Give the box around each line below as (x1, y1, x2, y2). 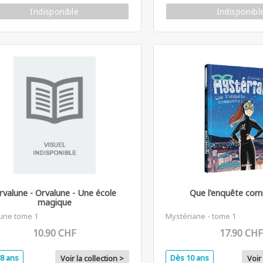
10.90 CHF (33, 226, 76, 240)
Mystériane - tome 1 (166, 210, 237, 221)
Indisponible (30, 5, 79, 17)
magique (37, 196, 72, 208)
